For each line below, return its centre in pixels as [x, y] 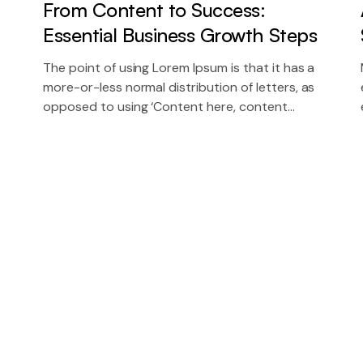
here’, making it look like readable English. [162, 126]
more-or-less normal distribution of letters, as [179, 88]
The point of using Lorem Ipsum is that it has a [179, 68]
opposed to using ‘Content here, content [165, 107]
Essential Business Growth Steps [180, 35]
